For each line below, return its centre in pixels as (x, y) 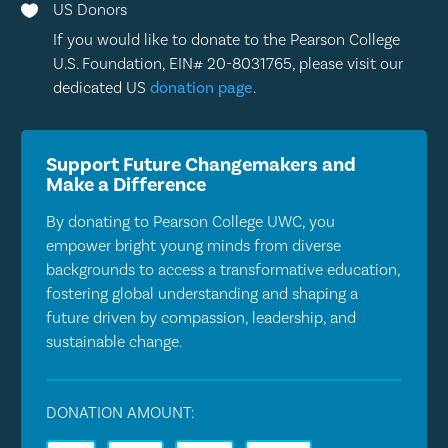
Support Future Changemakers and (200, 164)
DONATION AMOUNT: (120, 412)
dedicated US (101, 87)
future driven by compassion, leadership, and (200, 317)
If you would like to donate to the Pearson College (226, 39)
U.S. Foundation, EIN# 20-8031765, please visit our (228, 63)
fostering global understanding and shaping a (201, 293)
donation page (201, 87)
